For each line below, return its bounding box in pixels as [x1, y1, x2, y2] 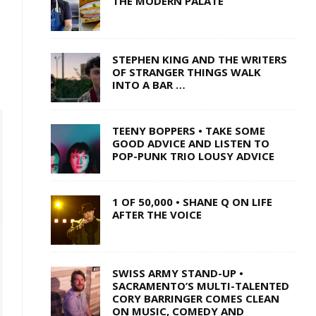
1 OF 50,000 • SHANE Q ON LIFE [111, 195, 272, 209]
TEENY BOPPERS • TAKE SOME [111, 123, 265, 138]
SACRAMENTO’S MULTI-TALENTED [111, 279, 289, 293]
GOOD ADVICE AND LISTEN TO [111, 136, 269, 151]
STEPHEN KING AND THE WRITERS [111, 52, 287, 67]
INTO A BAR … [111, 78, 186, 92]
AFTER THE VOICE [111, 207, 202, 222]
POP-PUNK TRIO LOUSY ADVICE [111, 149, 274, 164]
